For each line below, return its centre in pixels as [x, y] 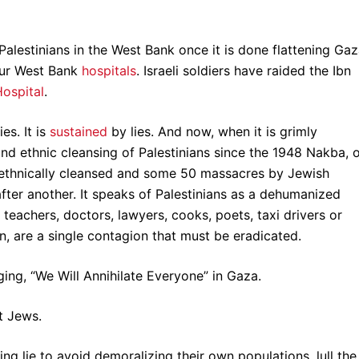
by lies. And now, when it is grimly [212, 131]
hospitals [109, 70]
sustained [79, 131]
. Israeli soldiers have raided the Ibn [244, 70]
